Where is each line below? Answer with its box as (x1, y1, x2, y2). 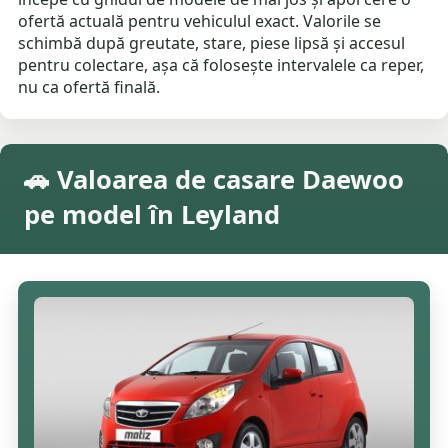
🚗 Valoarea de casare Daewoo (24, 162, 404, 198)
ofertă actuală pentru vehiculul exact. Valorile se (18, 10, 382, 33)
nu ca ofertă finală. (18, 76, 161, 99)
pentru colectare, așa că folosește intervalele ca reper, (18, 54, 425, 77)
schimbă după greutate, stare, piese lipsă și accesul (18, 32, 406, 55)
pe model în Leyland (24, 197, 280, 233)
